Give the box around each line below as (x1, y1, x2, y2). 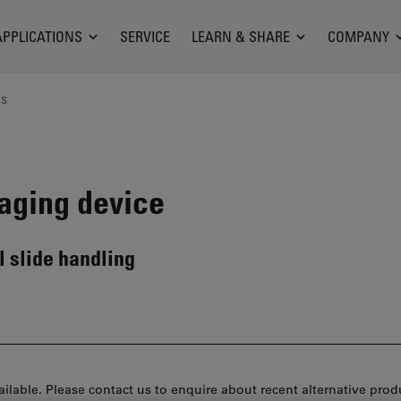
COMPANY (327, 27, 389, 46)
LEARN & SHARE (191, 27, 290, 46)
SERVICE (119, 27, 170, 46)
